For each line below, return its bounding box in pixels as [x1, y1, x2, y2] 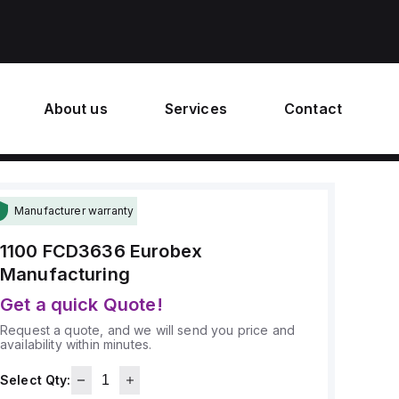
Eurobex [129, 240, 203, 262]
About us [43, 100, 108, 118]
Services [164, 100, 227, 118]
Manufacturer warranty [13, 204, 134, 217]
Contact [283, 100, 342, 118]
